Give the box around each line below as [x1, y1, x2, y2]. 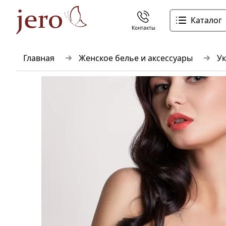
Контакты [131, 24, 155, 31]
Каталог [190, 15, 222, 26]
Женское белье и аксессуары [79, 52, 193, 64]
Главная [23, 52, 54, 64]
